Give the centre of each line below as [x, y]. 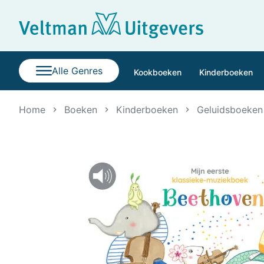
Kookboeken [158, 72]
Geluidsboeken [230, 109]
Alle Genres [77, 70]
